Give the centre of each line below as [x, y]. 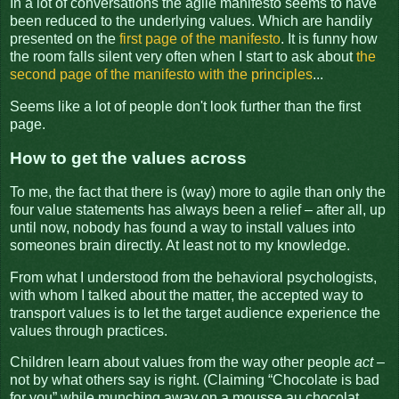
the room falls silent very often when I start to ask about [183, 57]
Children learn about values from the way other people [182, 362]
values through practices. [89, 330]
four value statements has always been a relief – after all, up [198, 209]
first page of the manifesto [200, 39]
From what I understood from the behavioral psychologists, [193, 277]
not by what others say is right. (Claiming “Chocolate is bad [195, 380]
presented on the [65, 39]
